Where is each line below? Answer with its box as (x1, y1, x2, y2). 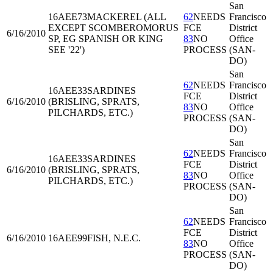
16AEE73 (48, 12, 87, 22)
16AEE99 (48, 233, 87, 243)
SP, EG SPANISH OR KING (48, 34, 163, 44)
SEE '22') (48, 44, 85, 55)
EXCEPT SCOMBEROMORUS (48, 23, 179, 33)
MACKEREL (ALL (87, 12, 166, 22)
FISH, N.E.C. (87, 233, 141, 243)
